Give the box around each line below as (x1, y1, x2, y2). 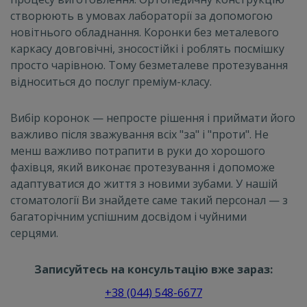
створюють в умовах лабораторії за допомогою (10, 8, 273, 23)
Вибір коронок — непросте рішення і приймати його (10, 110, 295, 125)
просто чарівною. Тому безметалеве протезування (10, 57, 288, 73)
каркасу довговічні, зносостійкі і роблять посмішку (10, 40, 284, 56)
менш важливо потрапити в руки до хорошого (10, 143, 265, 158)
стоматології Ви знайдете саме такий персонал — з (10, 192, 288, 208)
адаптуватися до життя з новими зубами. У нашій (10, 175, 278, 191)
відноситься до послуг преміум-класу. (10, 73, 212, 89)
